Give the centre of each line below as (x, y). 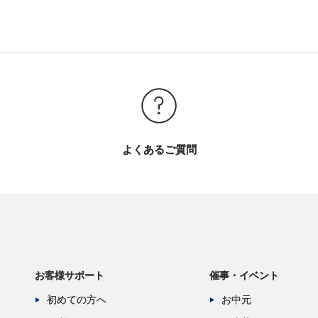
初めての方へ (77, 300)
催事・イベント (245, 275)
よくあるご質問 (159, 149)
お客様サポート (70, 275)
